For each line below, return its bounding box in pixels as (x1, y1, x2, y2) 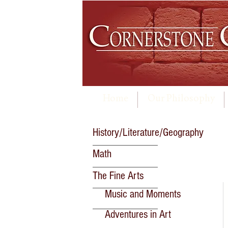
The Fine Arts (93, 169, 144, 182)
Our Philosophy (147, 94, 215, 105)
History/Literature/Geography (93, 126, 204, 139)
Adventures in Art (105, 208, 171, 221)
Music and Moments (105, 188, 181, 201)
